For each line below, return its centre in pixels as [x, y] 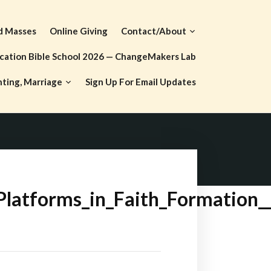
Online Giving [79, 31]
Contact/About [154, 31]
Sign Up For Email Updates [141, 82]
